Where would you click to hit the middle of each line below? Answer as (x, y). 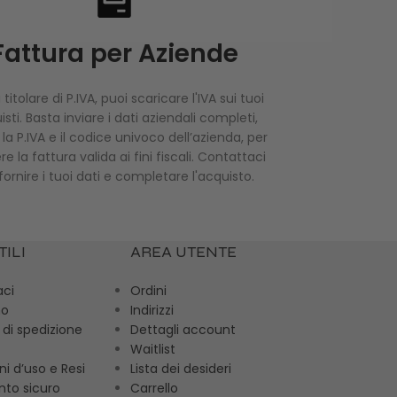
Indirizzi (152, 311)
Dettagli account (183, 330)
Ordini (149, 291)
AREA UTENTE (184, 252)
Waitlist (153, 350)
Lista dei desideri (181, 369)
